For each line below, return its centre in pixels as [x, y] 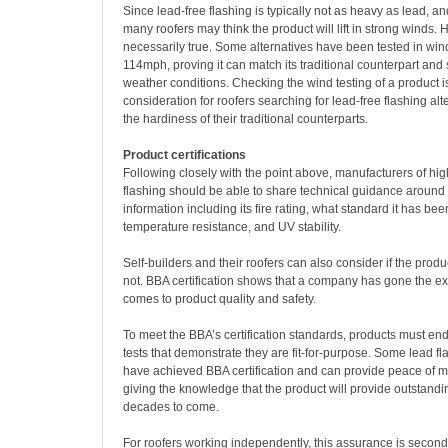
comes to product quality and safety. [219, 299]
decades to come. [171, 407]
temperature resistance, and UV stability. [232, 227]
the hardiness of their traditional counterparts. [245, 119]
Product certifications [184, 155]
